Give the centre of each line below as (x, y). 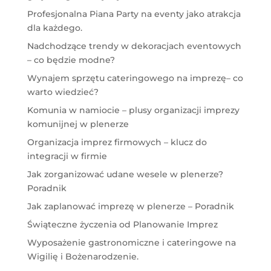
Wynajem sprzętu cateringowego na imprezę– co (135, 78)
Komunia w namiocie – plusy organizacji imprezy (133, 110)
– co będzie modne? (71, 60)
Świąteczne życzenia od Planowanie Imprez (122, 225)
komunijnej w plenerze (78, 124)
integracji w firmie (67, 156)
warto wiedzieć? (63, 92)
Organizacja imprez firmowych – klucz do (117, 142)
